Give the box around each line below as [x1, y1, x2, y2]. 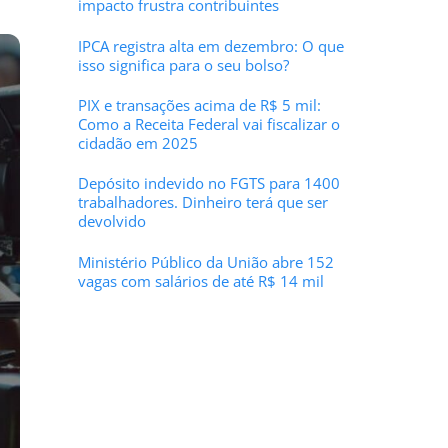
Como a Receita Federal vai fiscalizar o [77, 114, 340, 135]
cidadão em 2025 [77, 133, 198, 154]
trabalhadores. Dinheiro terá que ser [77, 192, 328, 213]
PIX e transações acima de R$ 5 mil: [77, 95, 321, 116]
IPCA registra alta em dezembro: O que [77, 35, 344, 56]
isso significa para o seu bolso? [77, 54, 289, 75]
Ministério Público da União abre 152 [77, 251, 334, 272]
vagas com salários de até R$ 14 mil [77, 270, 324, 291]
